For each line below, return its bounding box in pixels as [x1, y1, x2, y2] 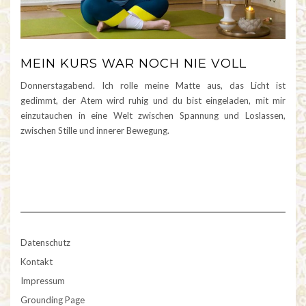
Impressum [20, 275, 65, 287]
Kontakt [20, 256, 53, 268]
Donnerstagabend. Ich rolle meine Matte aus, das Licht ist [20, 80, 286, 92]
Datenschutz [20, 237, 70, 249]
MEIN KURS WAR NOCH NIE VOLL [20, 56, 247, 72]
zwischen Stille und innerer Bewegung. [20, 125, 169, 137]
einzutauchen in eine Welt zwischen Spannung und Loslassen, [20, 110, 286, 122]
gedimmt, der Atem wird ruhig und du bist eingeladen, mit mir [20, 95, 286, 107]
